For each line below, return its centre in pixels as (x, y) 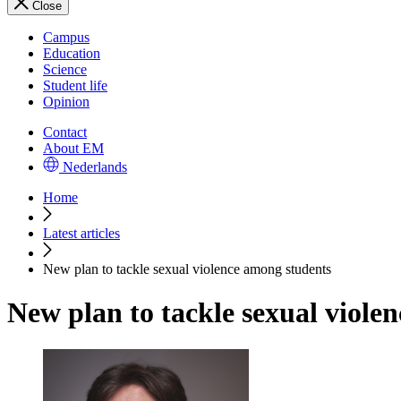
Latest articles (81, 233)
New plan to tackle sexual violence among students (187, 269)
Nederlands (95, 167)
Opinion (66, 102)
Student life (75, 85)
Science (65, 69)
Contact (65, 132)
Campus (66, 37)
